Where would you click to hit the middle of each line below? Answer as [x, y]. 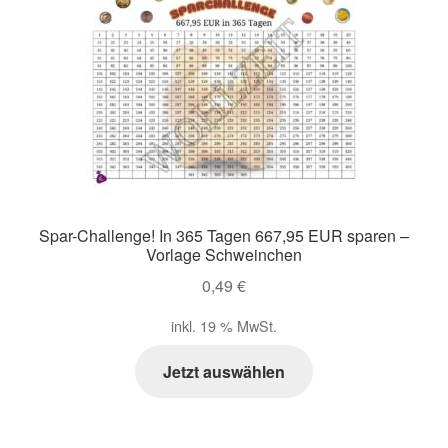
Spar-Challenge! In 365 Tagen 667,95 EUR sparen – [224, 236]
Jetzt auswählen [224, 371]
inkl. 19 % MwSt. [224, 325]
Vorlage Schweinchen [224, 255]
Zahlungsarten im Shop [105, 28]
